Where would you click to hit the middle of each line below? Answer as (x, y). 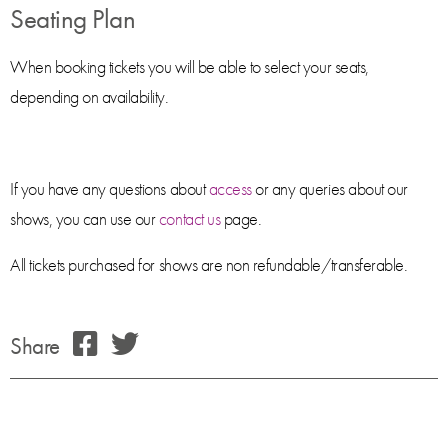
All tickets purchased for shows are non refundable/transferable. (209, 264)
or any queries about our (329, 188)
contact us (189, 218)
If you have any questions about (109, 188)
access (230, 188)
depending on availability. (89, 96)
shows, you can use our (84, 218)
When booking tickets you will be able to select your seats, (189, 66)
